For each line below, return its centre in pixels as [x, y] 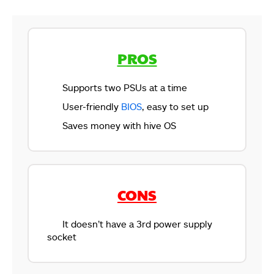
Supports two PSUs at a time [125, 87]
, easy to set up [175, 106]
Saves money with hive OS [119, 125]
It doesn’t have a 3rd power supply [137, 224]
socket [62, 236]
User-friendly [92, 106]
